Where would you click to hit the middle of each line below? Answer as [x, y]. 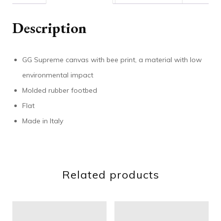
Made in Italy [43, 121]
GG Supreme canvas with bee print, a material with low [112, 60]
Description [49, 28]
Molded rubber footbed [60, 90]
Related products [110, 175]
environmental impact [58, 75]
